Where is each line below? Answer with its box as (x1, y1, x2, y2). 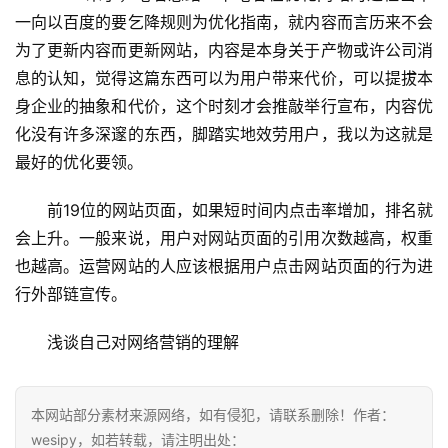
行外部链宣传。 (15, 284, 127, 305)
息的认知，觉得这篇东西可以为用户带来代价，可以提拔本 (15, 68, 433, 89)
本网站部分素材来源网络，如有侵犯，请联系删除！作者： (31, 406, 395, 424)
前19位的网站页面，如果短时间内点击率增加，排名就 (47, 200, 433, 221)
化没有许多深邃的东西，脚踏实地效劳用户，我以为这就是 (15, 124, 433, 145)
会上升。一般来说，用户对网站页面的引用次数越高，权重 (15, 228, 433, 249)
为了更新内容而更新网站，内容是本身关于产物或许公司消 (15, 40, 433, 61)
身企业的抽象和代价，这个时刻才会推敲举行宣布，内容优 (15, 96, 433, 117)
